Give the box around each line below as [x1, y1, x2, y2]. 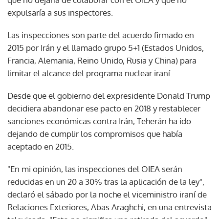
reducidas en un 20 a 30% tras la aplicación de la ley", [7, 176, 204, 187]
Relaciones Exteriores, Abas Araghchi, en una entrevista [7, 201, 212, 212]
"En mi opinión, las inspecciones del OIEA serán [7, 163, 182, 174]
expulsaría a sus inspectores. [7, 7, 113, 18]
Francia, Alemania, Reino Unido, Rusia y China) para [7, 55, 197, 66]
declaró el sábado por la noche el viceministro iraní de [7, 189, 207, 199]
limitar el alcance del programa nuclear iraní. [7, 67, 172, 78]
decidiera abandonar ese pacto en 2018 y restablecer [7, 103, 200, 113]
